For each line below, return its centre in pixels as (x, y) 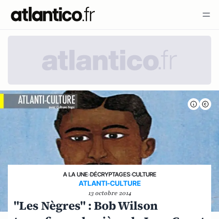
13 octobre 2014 (109, 193)
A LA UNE (75, 174)
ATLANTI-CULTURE (109, 183)
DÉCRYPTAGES (110, 174)
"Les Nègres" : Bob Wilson (86, 205)
